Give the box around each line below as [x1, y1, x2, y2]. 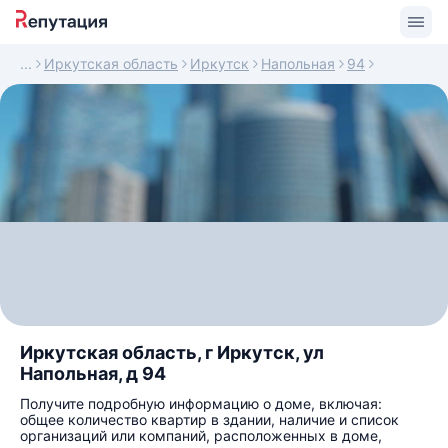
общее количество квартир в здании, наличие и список [20, 411, 399, 428]
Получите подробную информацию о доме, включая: [20, 395, 382, 412]
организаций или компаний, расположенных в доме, [20, 427, 382, 444]
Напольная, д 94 [20, 363, 166, 384]
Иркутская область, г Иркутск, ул [20, 342, 324, 363]
